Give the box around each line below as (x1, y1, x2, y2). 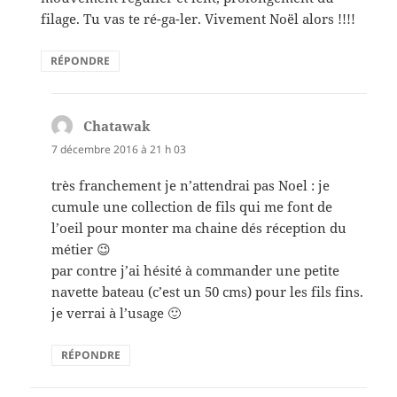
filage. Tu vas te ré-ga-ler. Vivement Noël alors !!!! (41, 9, 356, 27)
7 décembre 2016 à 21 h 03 (51, 141, 187, 157)
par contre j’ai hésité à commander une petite (51, 261, 340, 279)
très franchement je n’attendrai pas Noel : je (51, 175, 331, 194)
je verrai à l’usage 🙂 (51, 303, 182, 322)
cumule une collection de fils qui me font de (51, 197, 333, 215)
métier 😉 (51, 239, 112, 258)
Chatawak (83, 116, 152, 135)
